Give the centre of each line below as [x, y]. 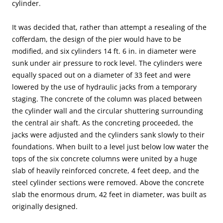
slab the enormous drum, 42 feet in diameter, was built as [109, 195]
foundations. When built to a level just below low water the [110, 147]
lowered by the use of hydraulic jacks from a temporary [104, 87]
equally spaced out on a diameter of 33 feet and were [101, 75]
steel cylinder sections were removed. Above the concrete [108, 183]
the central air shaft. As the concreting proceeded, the [103, 123]
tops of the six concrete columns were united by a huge [105, 159]
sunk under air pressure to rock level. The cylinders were [107, 63]
